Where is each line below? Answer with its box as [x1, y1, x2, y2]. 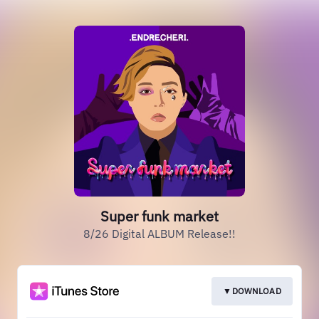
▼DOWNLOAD [223, 286, 281, 296]
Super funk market [100, 206, 219, 226]
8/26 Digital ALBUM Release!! [83, 226, 236, 241]
